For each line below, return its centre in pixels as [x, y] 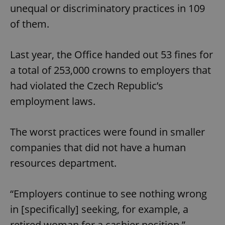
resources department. [63, 163]
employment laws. [53, 101]
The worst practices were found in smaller [107, 132]
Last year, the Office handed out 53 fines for [111, 55]
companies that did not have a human [98, 148]
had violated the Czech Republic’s [87, 86]
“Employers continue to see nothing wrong [108, 194]
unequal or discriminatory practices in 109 [107, 9]
